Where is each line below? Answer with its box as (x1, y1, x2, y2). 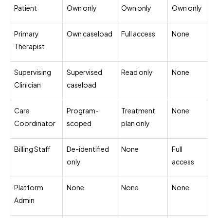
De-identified (67, 144, 109, 153)
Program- (67, 106, 99, 115)
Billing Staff (14, 144, 51, 153)
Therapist (14, 41, 45, 51)
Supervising (14, 67, 51, 76)
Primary (14, 29, 39, 38)
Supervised (67, 67, 102, 76)
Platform (14, 182, 43, 192)
